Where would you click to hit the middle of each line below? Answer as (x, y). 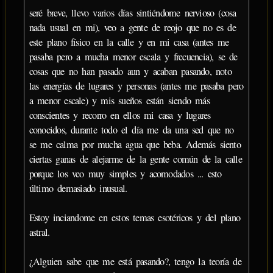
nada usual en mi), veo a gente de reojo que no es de (132, 28)
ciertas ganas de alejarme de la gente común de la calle (135, 159)
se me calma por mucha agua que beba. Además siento (135, 145)
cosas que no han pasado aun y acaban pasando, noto (130, 72)
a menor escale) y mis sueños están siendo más (119, 101)
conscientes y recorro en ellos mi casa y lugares (120, 115)
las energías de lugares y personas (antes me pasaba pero (136, 86)
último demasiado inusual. (78, 189)
